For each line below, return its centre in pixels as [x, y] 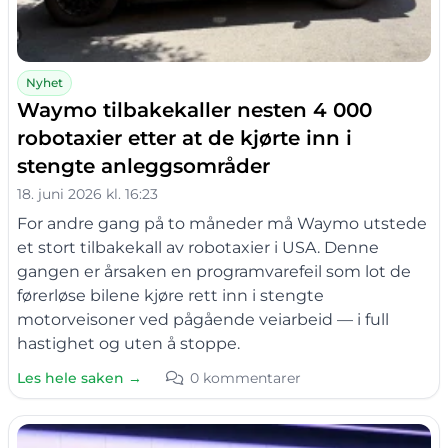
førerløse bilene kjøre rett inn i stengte [170, 295]
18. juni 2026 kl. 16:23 [87, 193]
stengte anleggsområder [143, 165]
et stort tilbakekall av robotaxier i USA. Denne [198, 247]
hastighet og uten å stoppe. [128, 343]
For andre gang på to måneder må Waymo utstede [222, 223]
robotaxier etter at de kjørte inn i [184, 137]
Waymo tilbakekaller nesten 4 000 [194, 109]
